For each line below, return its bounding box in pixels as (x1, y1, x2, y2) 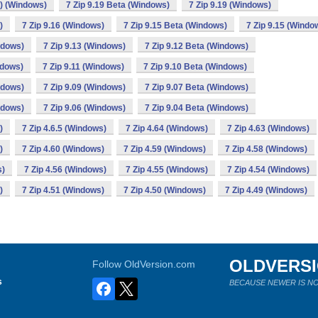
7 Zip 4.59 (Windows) (124, 144, 206, 154)
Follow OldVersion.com (92, 258, 196, 270)
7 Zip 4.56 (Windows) (24, 165, 106, 175)
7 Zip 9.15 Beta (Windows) (124, 21, 227, 31)
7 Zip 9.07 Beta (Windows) (145, 82, 248, 92)
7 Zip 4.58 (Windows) (225, 144, 307, 154)
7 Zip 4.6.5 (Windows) (22, 124, 106, 133)
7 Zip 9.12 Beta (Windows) (145, 41, 248, 51)
